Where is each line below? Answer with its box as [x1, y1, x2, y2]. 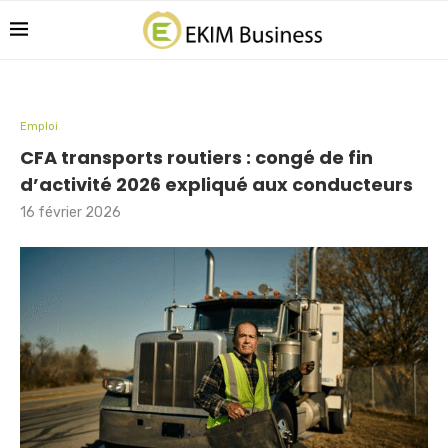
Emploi [20, 120, 58, 133]
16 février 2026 [20, 204, 121, 221]
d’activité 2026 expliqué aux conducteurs [20, 172, 413, 197]
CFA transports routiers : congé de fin [20, 145, 373, 170]
